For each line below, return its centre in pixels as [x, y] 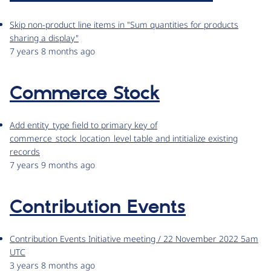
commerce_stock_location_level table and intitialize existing [124, 139]
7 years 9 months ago [52, 165]
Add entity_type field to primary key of [83, 125]
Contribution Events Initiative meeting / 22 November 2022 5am [134, 239]
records [25, 152]
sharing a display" [44, 38]
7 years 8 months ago [52, 51]
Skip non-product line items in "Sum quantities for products [124, 25]
